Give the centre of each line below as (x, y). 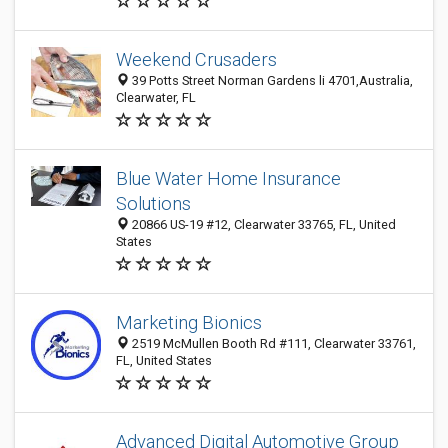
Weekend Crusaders (196, 59)
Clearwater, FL (156, 97)
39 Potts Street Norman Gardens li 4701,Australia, (271, 80)
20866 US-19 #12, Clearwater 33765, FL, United (262, 224)
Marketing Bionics (189, 322)
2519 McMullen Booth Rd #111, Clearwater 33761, (272, 343)
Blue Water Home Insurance (228, 178)
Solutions (153, 203)
